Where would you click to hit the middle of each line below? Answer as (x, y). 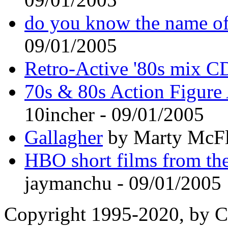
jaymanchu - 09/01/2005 (123, 183)
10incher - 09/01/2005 (114, 114)
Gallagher (64, 137)
